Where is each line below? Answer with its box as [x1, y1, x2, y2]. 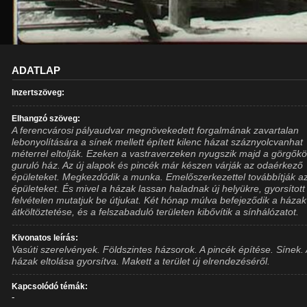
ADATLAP [12, 64, 61, 76]
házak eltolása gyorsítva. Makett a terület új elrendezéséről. [12, 256, 271, 267]
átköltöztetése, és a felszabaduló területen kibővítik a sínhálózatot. [12, 206, 299, 217]
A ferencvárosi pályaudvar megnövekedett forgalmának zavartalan [12, 125, 299, 136]
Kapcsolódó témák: [12, 282, 88, 291]
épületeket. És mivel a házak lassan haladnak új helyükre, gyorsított [12, 183, 306, 194]
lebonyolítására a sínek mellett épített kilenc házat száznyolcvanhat [12, 136, 304, 147]
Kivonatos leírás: [12, 234, 79, 242]
